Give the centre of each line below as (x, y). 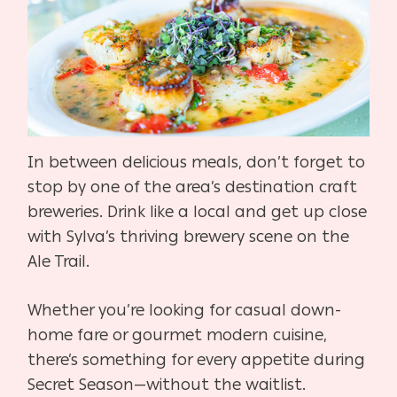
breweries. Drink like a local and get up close (198, 212)
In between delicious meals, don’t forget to (197, 163)
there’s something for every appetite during (197, 360)
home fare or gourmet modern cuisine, (178, 335)
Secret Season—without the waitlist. (167, 385)
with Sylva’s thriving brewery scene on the (189, 237)
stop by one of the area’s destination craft (193, 187)
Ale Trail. (59, 262)
